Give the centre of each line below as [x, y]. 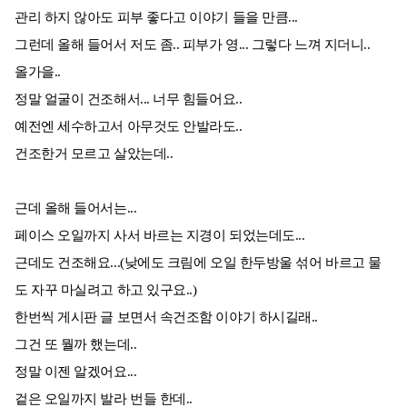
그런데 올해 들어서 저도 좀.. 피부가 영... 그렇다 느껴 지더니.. [193, 45]
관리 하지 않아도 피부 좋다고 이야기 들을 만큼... [156, 17]
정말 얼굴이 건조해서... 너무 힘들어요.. [129, 99]
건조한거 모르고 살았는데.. [94, 154]
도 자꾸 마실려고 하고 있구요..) [106, 290]
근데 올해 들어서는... [76, 208]
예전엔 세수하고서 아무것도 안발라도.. [129, 126]
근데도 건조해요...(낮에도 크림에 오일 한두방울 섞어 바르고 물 [198, 263]
